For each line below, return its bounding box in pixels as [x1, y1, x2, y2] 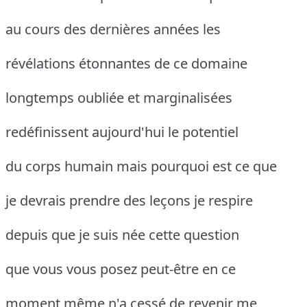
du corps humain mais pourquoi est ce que [5, 157, 277, 176]
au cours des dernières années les [5, 20, 221, 39]
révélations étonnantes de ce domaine [5, 54, 247, 73]
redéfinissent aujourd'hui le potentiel [5, 123, 238, 142]
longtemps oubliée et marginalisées [5, 88, 232, 108]
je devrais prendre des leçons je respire [5, 191, 253, 210]
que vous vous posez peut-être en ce [5, 260, 236, 279]
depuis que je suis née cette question [5, 225, 239, 245]
